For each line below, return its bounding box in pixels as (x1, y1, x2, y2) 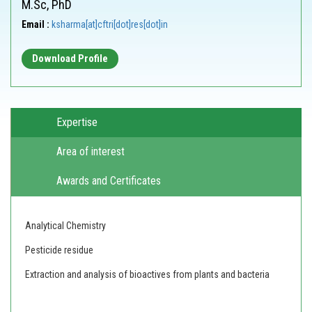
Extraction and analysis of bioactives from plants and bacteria (25, 269, 270, 281)
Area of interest (56, 145, 125, 159)
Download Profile (32, 52, 108, 65)
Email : (22, 19, 49, 31)
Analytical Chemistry (25, 220, 106, 232)
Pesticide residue (25, 244, 95, 256)
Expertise (56, 116, 97, 130)
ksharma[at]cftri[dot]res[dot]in (52, 19, 168, 31)
